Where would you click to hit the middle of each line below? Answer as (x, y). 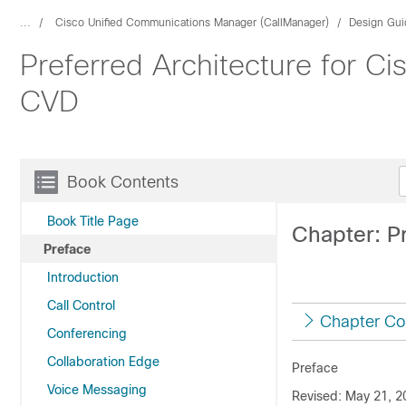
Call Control (81, 305)
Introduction (83, 277)
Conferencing (87, 333)
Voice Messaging (97, 390)
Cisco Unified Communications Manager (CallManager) (192, 23)
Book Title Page (93, 221)
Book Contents (123, 182)
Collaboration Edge (103, 362)
